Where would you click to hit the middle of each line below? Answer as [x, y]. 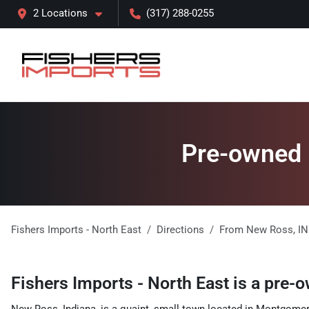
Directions [180, 230]
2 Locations [60, 13]
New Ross [270, 230]
